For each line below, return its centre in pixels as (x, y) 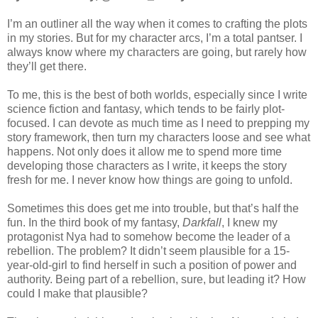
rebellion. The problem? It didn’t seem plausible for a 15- (148, 251)
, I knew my (250, 222)
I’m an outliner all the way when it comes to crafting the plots (157, 23)
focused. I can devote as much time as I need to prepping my (158, 123)
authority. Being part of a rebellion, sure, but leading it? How (157, 279)
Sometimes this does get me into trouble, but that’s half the (153, 208)
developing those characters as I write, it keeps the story (147, 165)
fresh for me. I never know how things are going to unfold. (150, 180)
